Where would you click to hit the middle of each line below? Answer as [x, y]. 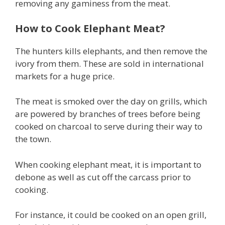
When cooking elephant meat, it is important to [108, 164]
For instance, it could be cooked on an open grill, [111, 215]
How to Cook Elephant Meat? [90, 28]
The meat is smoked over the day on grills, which [111, 101]
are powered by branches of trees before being [108, 114]
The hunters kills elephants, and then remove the [111, 51]
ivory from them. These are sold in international [109, 63]
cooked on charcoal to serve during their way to [109, 127]
